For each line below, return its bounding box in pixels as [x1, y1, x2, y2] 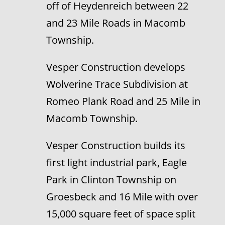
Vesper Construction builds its [46, 139, 185, 152]
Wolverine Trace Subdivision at [46, 77, 188, 91]
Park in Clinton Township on [46, 173, 176, 186]
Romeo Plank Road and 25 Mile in [46, 94, 200, 108]
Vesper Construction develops [46, 60, 185, 74]
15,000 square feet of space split [46, 207, 195, 220]
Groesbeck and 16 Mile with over [46, 190, 198, 203]
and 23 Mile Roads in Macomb [46, 16, 185, 30]
